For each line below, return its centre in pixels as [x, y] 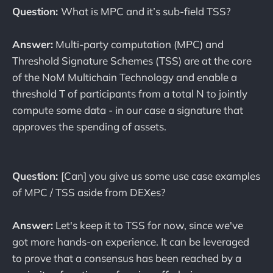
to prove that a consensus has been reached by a [127, 258]
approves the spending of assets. [89, 126]
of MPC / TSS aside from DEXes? [89, 193]
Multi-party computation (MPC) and [138, 44]
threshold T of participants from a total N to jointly [130, 93]
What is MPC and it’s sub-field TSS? [146, 11]
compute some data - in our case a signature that [128, 110]
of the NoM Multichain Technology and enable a [125, 77]
